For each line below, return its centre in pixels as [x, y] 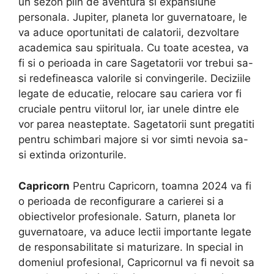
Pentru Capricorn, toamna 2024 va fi [161, 186]
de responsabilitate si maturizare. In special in [131, 247]
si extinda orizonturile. [72, 155]
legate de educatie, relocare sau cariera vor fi [130, 94]
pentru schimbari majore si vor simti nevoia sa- [133, 140]
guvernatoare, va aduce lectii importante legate [135, 231]
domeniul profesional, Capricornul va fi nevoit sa [136, 262]
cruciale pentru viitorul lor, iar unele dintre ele [129, 109]
